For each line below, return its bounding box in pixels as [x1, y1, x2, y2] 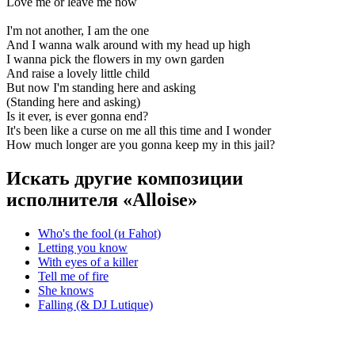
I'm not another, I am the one [6, 23, 149, 37]
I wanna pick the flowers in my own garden [6, 52, 224, 66]
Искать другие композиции [6, 167, 243, 189]
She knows [38, 283, 94, 297]
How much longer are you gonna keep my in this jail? [6, 137, 278, 151]
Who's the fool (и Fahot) [38, 226, 161, 240]
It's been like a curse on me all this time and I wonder [6, 123, 271, 137]
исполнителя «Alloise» [6, 189, 197, 210]
